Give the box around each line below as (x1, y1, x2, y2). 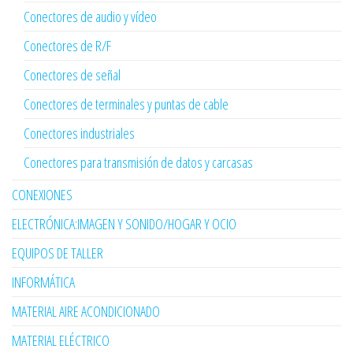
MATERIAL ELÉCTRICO (12, 330, 110, 350)
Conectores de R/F (24, 35, 111, 55)
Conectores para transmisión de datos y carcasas (24, 152, 253, 172)
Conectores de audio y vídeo (24, 6, 157, 26)
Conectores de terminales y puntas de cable (24, 94, 229, 113)
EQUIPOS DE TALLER (12, 243, 103, 262)
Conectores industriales (24, 123, 135, 143)
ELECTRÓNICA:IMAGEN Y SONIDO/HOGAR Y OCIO (12, 214, 236, 233)
